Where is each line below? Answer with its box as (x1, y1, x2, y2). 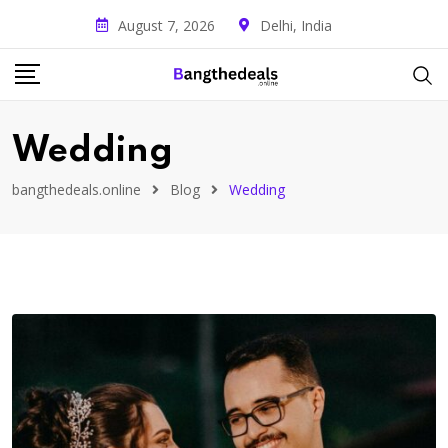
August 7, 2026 (118, 15, 215, 35)
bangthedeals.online (12, 179, 141, 199)
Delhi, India (260, 15, 332, 35)
